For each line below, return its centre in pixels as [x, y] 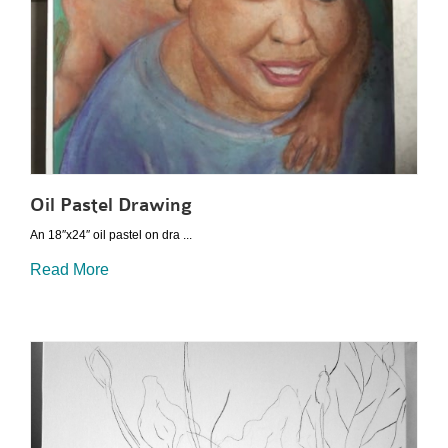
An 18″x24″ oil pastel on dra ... [111, 235]
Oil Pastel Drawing [111, 204]
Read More [69, 269]
